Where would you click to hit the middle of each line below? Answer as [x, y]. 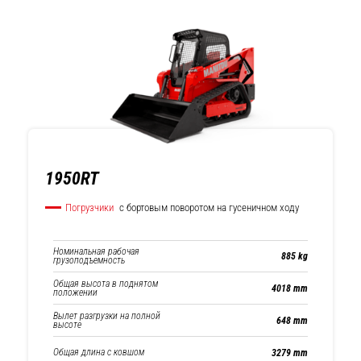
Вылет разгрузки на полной [107, 315]
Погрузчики [89, 207]
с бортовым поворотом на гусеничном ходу [208, 207]
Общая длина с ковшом [99, 352]
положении [75, 292]
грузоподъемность [89, 260]
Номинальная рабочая [96, 251]
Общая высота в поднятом [106, 283]
